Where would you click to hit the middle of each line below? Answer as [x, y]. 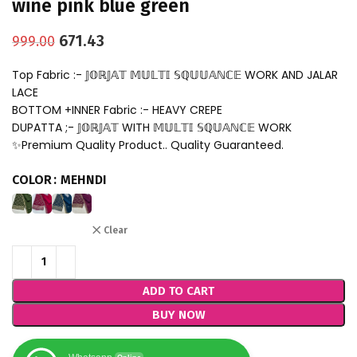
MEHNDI [84, 179]
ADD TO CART [178, 290]
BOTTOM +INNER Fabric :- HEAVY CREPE [117, 110]
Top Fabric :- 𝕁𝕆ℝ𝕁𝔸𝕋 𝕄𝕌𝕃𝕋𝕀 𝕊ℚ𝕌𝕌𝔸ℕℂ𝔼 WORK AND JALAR [175, 75]
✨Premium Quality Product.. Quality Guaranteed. [148, 145]
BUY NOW [178, 314]
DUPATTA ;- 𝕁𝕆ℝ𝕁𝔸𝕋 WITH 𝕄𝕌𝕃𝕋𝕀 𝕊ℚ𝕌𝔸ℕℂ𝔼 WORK [152, 127]
